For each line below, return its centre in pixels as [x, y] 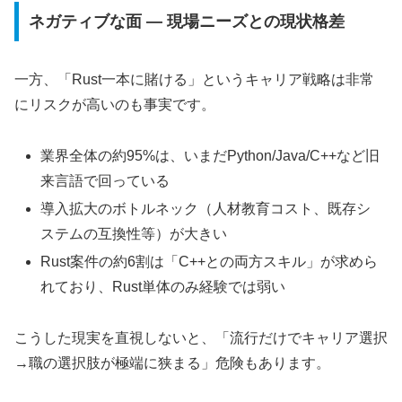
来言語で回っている [105, 180]
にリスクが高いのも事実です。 [115, 105]
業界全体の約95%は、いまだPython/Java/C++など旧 [210, 155]
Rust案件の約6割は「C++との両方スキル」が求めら [210, 262]
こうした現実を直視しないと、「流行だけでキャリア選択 [201, 338]
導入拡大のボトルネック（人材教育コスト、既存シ [206, 209]
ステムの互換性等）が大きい [134, 234]
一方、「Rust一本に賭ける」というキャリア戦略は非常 [194, 80]
